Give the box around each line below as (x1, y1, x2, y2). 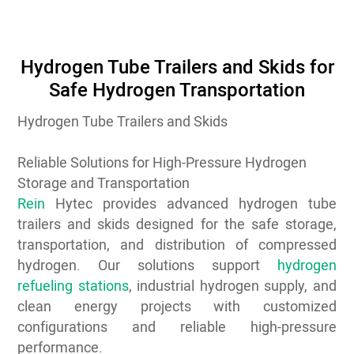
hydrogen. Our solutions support (17, 254, 277, 277)
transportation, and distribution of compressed (17, 234, 337, 257)
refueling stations (17, 275, 129, 298)
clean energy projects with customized (17, 296, 337, 318)
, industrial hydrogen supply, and (128, 275, 337, 298)
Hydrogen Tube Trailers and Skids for (20, 53, 334, 83)
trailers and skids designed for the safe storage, (17, 213, 337, 236)
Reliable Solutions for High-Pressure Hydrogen (17, 152, 307, 175)
